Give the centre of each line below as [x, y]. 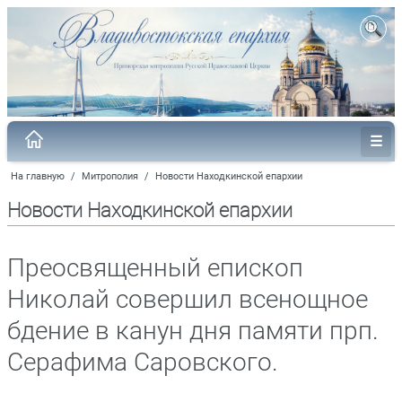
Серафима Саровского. [143, 362]
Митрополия [110, 176]
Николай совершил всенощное [188, 299]
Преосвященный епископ [155, 267]
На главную [38, 176]
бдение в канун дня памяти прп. [193, 330]
